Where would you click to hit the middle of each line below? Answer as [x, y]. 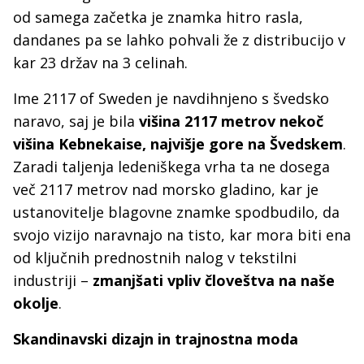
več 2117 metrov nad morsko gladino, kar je [166, 190]
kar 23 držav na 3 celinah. [102, 63]
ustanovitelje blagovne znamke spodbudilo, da [176, 212]
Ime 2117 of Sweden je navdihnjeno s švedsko [171, 99]
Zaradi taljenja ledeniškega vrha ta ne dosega [171, 167]
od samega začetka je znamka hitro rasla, [158, 17]
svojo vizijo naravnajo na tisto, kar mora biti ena [182, 235]
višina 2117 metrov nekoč [231, 121]
